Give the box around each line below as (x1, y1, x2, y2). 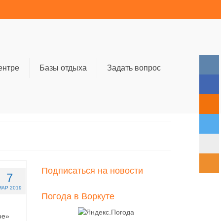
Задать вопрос (107, 64, 161, 72)
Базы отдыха (39, 64, 87, 72)
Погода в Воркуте (41, 191, 114, 201)
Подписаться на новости (41, 166, 143, 176)
